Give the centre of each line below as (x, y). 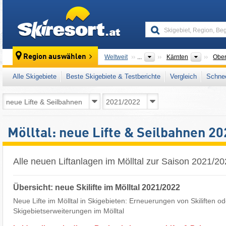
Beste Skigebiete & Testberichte (113, 76)
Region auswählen (55, 57)
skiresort (134, 11)
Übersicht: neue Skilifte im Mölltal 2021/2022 (97, 187)
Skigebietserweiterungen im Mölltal (69, 211)
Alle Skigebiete (35, 76)
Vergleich (183, 76)
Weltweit (116, 57)
